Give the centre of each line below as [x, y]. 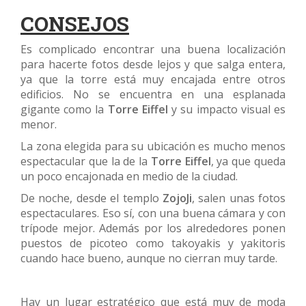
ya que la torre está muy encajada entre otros [153, 80]
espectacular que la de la [86, 162]
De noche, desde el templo [92, 198]
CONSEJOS [75, 24]
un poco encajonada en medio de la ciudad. [129, 177]
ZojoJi [177, 198]
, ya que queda [248, 162]
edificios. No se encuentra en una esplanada [153, 95]
